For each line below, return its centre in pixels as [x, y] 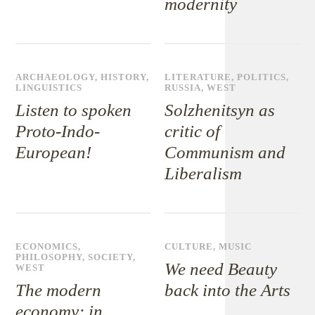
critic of [193, 131]
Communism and [225, 152]
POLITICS [262, 77]
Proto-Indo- [58, 131]
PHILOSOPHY [49, 257]
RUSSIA [183, 88]
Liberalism [204, 173]
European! [54, 152]
